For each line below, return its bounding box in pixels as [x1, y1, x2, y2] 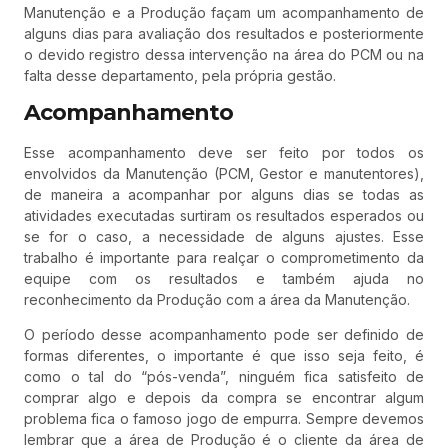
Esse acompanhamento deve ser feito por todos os [24, 144, 424, 162]
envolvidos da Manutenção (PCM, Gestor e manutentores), [24, 165, 424, 183]
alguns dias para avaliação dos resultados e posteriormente [24, 24, 424, 42]
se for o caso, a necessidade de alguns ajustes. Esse [24, 228, 424, 246]
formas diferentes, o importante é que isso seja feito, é [24, 347, 424, 365]
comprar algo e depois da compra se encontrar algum [24, 389, 424, 407]
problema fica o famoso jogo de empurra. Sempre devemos [24, 410, 424, 428]
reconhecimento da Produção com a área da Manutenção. [24, 291, 410, 309]
